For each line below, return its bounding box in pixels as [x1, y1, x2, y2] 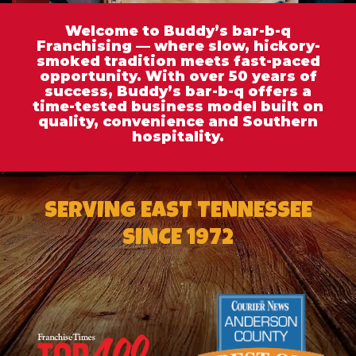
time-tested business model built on [33, 97, 323, 114]
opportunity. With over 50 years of [39, 67, 317, 84]
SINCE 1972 [122, 227, 234, 251]
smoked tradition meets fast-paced [36, 52, 320, 69]
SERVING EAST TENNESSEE [44, 200, 312, 224]
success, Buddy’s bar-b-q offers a [44, 82, 311, 99]
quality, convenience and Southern [38, 112, 318, 130]
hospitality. [132, 127, 224, 145]
